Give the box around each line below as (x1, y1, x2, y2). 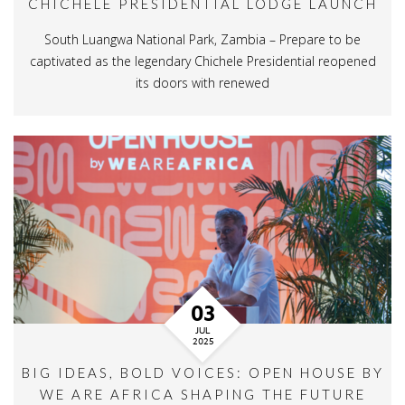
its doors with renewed (136, 74, 269, 92)
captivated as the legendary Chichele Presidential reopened (29, 52, 376, 71)
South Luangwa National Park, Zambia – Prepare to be (44, 31, 361, 49)
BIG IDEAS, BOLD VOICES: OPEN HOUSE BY (21, 364, 384, 381)
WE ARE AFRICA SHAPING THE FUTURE (39, 386, 366, 403)
